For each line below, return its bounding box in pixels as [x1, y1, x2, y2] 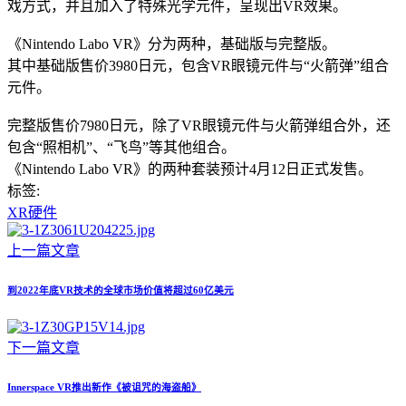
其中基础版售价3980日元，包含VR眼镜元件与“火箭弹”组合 [7, 57, 389, 73]
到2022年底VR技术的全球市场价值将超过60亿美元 [7, 284, 234, 295]
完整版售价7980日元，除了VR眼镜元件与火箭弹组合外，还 [7, 117, 391, 133]
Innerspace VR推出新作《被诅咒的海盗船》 [7, 381, 201, 392]
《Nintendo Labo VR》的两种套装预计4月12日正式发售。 [7, 160, 372, 177]
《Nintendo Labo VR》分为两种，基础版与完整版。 [7, 35, 336, 52]
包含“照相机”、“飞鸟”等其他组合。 [7, 139, 236, 155]
